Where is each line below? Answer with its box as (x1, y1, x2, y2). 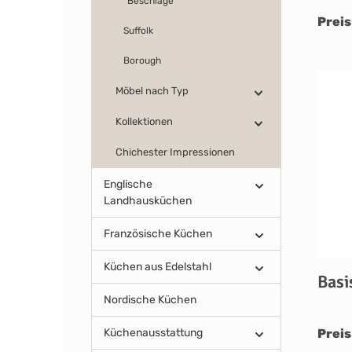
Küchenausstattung (104, 326, 203, 339)
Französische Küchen (104, 227, 212, 240)
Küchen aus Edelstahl (104, 260, 211, 273)
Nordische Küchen (104, 293, 196, 306)
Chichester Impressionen (115, 146, 235, 158)
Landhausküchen (104, 194, 192, 207)
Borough (123, 55, 161, 66)
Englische (104, 178, 152, 191)
